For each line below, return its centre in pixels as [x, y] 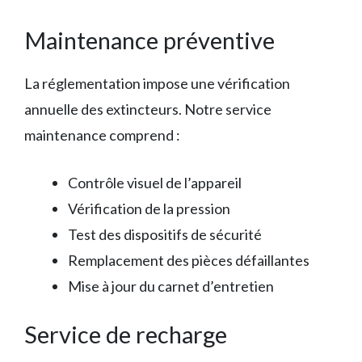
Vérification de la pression [149, 208]
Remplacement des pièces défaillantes [189, 260]
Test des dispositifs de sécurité [165, 234]
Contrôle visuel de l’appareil [155, 182]
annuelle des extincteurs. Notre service [148, 109]
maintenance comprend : [102, 135]
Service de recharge [126, 334]
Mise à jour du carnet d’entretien [171, 286]
